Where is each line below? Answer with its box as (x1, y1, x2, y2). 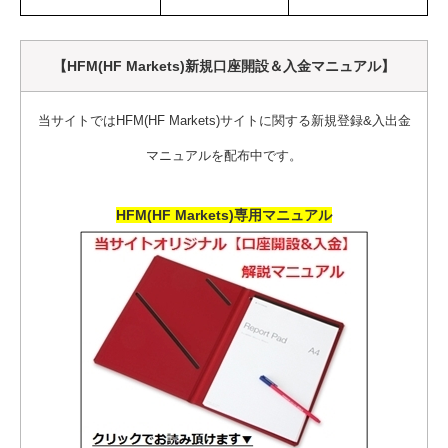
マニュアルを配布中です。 (146, 148, 302, 164)
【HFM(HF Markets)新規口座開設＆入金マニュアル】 (53, 58, 395, 75)
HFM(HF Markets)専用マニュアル (116, 207, 332, 224)
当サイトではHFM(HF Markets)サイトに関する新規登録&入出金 (37, 113, 411, 129)
